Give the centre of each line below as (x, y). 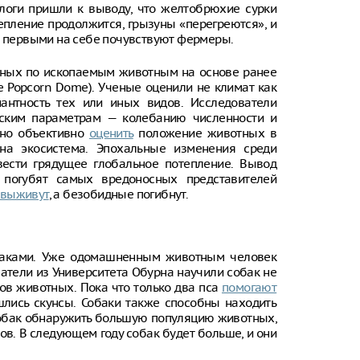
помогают (249, 287)
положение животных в (205, 133)
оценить (111, 133)
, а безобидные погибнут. (119, 194)
